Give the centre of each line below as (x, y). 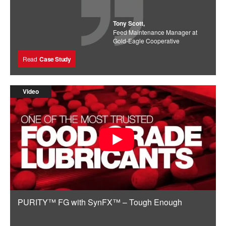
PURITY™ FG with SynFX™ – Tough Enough (100, 202)
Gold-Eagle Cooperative (146, 40)
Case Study (55, 59)
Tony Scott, (129, 23)
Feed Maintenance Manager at (155, 32)
